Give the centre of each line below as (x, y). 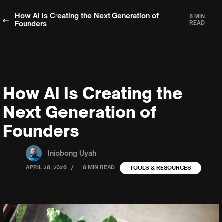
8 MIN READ (99, 167)
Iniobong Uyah (72, 153)
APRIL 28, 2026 (46, 167)
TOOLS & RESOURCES (161, 168)
